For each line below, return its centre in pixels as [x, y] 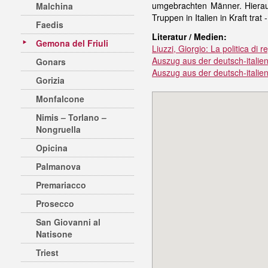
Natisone [54, 234]
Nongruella [58, 129]
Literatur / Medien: [189, 36]
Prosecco [55, 203]
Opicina [52, 148]
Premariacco [61, 185]
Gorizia [50, 80]
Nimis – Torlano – [71, 117]
